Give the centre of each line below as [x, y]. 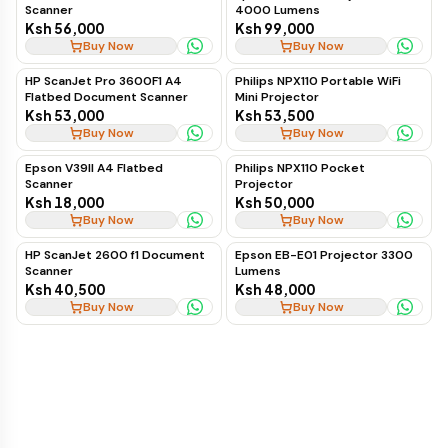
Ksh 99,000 [274, 28]
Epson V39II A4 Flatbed [94, 168]
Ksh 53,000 [64, 115]
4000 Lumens [277, 10]
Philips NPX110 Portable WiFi [318, 81]
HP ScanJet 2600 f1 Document [115, 255]
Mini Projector [277, 97]
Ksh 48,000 [275, 289]
